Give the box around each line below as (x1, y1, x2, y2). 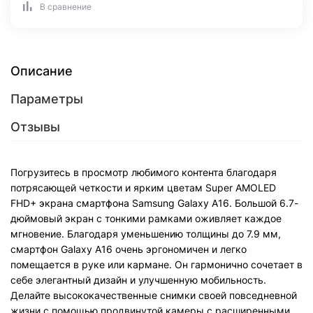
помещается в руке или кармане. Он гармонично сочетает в (10, 259, 303, 270)
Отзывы (10, 119, 60, 134)
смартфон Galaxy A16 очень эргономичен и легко (10, 243, 247, 255)
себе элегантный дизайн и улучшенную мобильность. (10, 274, 266, 286)
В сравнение (40, 1, 92, 12)
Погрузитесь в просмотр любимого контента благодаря (10, 166, 277, 178)
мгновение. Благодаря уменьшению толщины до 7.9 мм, (10, 228, 281, 240)
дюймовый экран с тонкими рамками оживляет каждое (10, 212, 282, 224)
